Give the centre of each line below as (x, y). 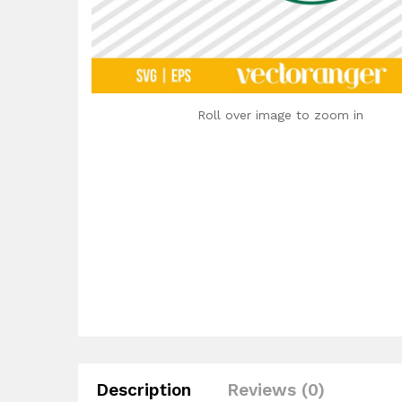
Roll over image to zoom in (280, 115)
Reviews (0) (276, 389)
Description (144, 389)
